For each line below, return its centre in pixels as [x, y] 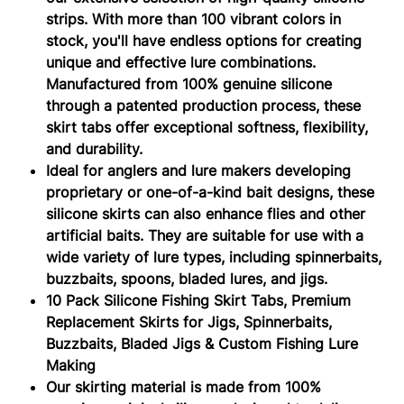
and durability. [95, 148]
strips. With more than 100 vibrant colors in [194, 18]
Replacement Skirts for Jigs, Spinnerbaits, [189, 321]
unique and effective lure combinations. [181, 62]
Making [71, 365]
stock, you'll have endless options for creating [204, 40]
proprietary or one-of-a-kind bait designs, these [211, 192]
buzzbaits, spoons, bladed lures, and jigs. [187, 278]
